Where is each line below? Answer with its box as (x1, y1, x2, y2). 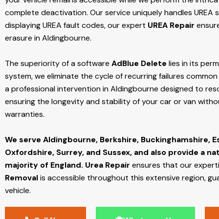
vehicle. (5, 185, 33, 196)
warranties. (5, 109, 44, 120)
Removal (5, 173, 38, 183)
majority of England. (5, 160, 83, 171)
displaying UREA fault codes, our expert (5, 20, 148, 31)
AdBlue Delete (111, 58, 167, 69)
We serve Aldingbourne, (5, 134, 100, 145)
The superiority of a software (5, 58, 111, 69)
